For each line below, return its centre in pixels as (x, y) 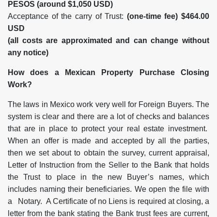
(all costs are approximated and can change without (108, 41)
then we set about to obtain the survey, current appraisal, (108, 153)
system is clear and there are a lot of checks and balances (108, 117)
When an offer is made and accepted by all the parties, (108, 141)
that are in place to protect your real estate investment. (108, 129)
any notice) (28, 53)
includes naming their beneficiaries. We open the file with (108, 189)
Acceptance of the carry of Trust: (67, 16)
